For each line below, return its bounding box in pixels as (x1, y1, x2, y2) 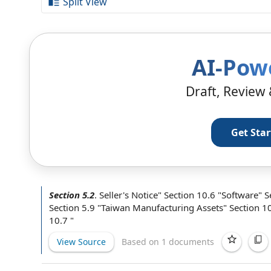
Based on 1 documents (122, 235, 214, 247)
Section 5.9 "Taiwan (49, 201, 132, 214)
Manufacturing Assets (132, 201, 223, 214)
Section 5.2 (49, 189, 94, 201)
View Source (57, 235, 106, 247)
